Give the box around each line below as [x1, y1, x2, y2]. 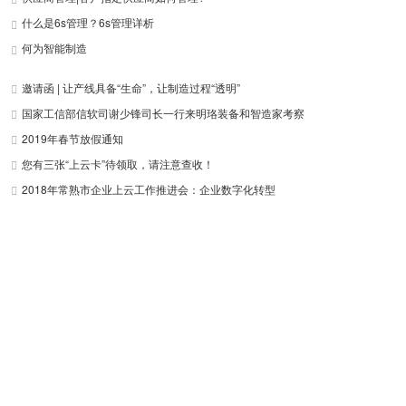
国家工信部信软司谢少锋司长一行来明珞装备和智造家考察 [22, 105, 304, 121]
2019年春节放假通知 [22, 130, 123, 146]
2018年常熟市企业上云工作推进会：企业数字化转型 [22, 181, 275, 197]
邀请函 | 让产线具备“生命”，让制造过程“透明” [22, 80, 240, 95]
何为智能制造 [22, 40, 87, 55]
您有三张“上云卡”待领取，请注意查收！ [22, 156, 214, 171]
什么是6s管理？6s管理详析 [22, 14, 154, 30]
